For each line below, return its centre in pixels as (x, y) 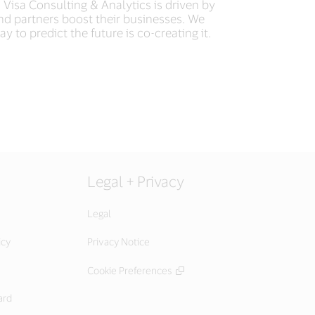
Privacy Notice (118, 242)
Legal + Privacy (136, 181)
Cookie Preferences (129, 271)
